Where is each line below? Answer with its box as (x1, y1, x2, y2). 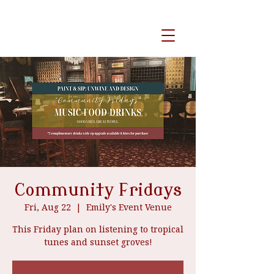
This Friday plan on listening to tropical (12, 223, 183, 235)
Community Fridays (14, 180, 182, 200)
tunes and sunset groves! (43, 236, 152, 248)
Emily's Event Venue (86, 201, 172, 213)
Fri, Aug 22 (24, 201, 71, 213)
